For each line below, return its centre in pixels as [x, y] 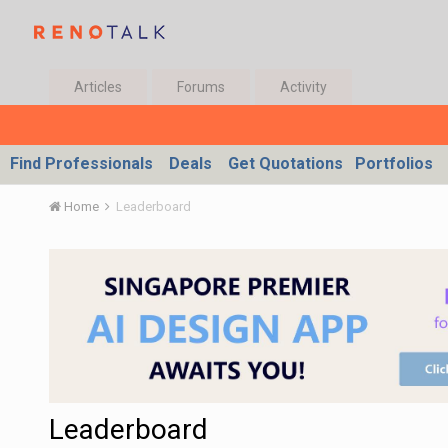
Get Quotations [285, 163]
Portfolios [394, 163]
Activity [303, 87]
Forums [200, 87]
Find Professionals [81, 163]
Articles [97, 87]
